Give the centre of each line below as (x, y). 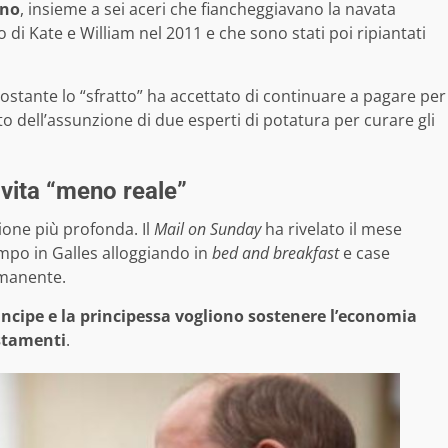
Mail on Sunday (207, 228)
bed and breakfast (275, 252)
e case (364, 252)
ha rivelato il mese (331, 228)
